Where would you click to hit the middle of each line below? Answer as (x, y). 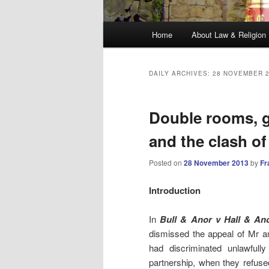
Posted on (166, 163)
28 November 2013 (216, 163)
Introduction (175, 190)
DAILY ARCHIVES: (181, 74)
